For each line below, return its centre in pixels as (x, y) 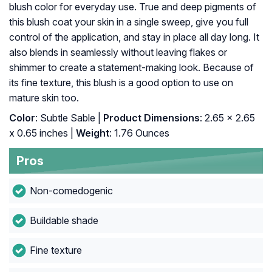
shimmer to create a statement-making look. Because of (131, 68)
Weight (91, 133)
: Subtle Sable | (68, 118)
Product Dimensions (150, 118)
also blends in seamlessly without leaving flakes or (118, 53)
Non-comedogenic (71, 191)
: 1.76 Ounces (139, 133)
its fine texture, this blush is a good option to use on (121, 83)
